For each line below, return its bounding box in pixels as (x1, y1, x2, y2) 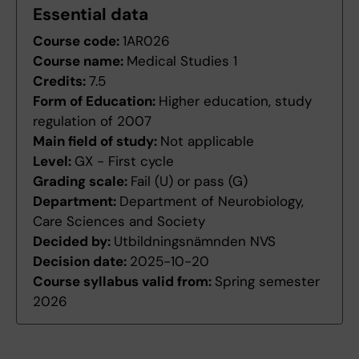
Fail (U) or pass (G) (131, 172, 248, 191)
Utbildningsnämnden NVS (114, 232, 276, 251)
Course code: (33, 32, 123, 50)
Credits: (33, 72, 89, 91)
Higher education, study (159, 92, 312, 111)
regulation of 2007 (33, 112, 151, 131)
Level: (33, 152, 75, 171)
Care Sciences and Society (33, 212, 205, 231)
